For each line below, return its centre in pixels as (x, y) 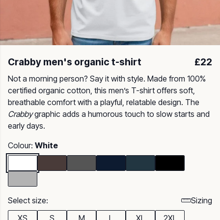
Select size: (28, 200)
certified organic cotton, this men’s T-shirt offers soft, (101, 90)
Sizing (202, 200)
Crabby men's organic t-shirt (75, 62)
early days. (27, 126)
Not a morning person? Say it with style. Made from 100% (107, 79)
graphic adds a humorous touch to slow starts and (121, 114)
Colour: (21, 145)
